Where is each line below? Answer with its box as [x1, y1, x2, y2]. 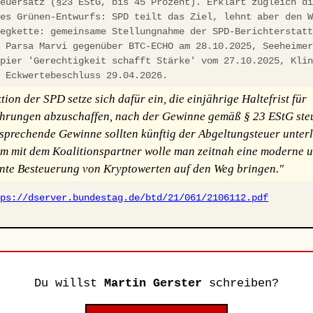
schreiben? [202, 277, 279, 291]
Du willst [34, 277, 104, 291]
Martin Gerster [104, 277, 202, 291]
